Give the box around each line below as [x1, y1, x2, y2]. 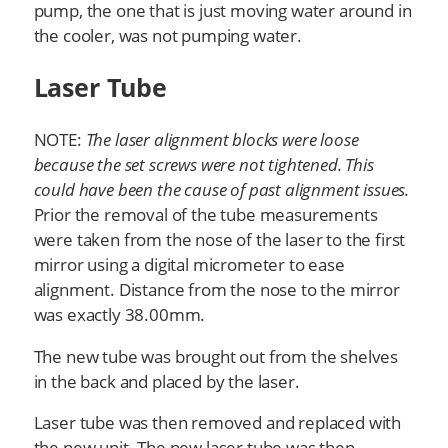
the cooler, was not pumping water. [33, 23, 302, 47]
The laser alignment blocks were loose [85, 127, 359, 151]
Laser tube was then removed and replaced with [33, 411, 402, 435]
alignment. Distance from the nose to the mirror [33, 277, 400, 301]
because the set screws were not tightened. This [33, 152, 374, 176]
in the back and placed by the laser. [33, 369, 300, 393]
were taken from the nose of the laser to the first [33, 227, 406, 251]
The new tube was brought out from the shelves [33, 344, 399, 368]
